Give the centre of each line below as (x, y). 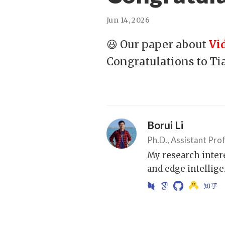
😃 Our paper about (158, 44)
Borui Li (165, 125)
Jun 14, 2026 (128, 20)
